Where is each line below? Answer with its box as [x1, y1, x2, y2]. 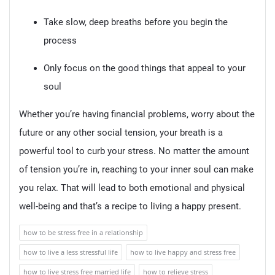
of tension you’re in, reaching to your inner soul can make [19, 164, 254, 176]
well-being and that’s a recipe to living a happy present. [19, 201, 241, 212]
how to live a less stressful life [23, 247, 118, 257]
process [44, 35, 77, 47]
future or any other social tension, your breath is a [19, 127, 223, 139]
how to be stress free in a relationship [23, 228, 143, 238]
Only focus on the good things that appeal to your [44, 63, 246, 74]
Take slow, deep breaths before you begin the [44, 17, 228, 28]
